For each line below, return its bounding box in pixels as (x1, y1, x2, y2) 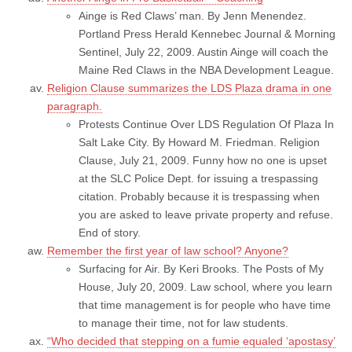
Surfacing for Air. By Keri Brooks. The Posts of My (79, 262, 324, 275)
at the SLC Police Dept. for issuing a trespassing (79, 171, 318, 185)
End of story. (79, 225, 141, 239)
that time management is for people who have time (79, 298, 331, 311)
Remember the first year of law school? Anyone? (47, 244, 288, 257)
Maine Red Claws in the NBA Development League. (79, 63, 334, 76)
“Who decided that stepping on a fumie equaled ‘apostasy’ (47, 334, 335, 347)
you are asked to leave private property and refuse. (79, 207, 333, 221)
